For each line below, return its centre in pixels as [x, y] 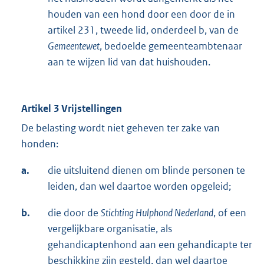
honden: [40, 144]
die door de [74, 213]
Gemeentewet [74, 46]
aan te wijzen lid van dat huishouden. [129, 62]
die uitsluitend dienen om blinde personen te [146, 171]
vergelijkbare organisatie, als [110, 229]
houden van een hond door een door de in [141, 14]
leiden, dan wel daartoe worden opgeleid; [139, 187]
